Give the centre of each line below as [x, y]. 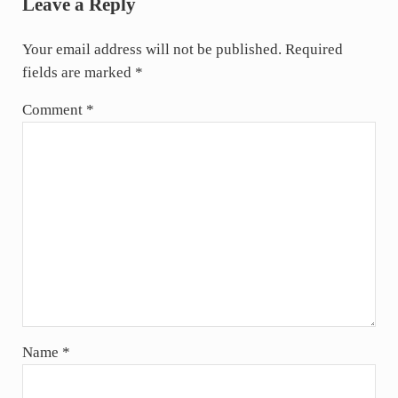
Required [314, 49]
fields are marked [78, 72]
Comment [54, 109]
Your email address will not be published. [151, 49]
